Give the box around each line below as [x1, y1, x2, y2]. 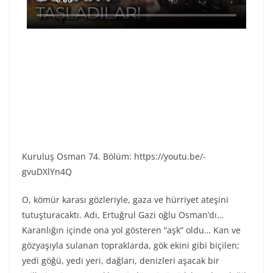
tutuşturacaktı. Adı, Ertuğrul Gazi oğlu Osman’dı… [22, 208, 224, 221]
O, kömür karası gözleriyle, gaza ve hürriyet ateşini [22, 193, 229, 205]
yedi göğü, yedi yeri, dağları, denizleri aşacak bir [22, 254, 219, 266]
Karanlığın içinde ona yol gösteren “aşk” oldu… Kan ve [22, 224, 241, 236]
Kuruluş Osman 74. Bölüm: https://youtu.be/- [22, 150, 206, 162]
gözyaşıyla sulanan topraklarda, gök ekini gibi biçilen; [22, 239, 239, 251]
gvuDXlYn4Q [22, 165, 72, 177]
